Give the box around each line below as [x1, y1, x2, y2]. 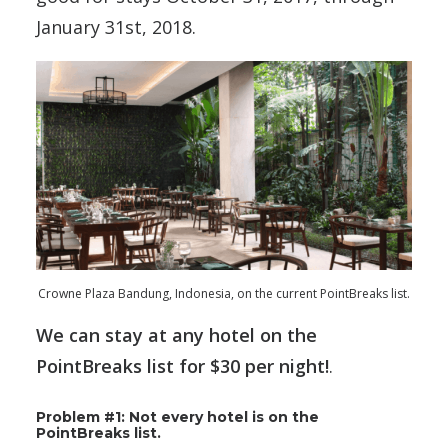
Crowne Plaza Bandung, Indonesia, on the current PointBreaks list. [38, 285, 410, 302]
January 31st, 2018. [36, 15, 196, 39]
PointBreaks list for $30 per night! [36, 354, 329, 378]
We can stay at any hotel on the [36, 323, 317, 347]
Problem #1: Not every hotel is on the [36, 408, 319, 426]
